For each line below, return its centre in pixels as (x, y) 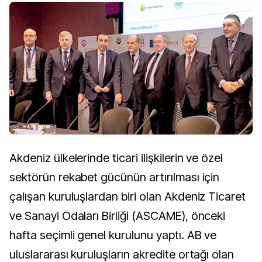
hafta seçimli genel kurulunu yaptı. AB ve (113, 235)
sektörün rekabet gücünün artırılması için (115, 177)
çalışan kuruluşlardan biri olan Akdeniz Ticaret (128, 197)
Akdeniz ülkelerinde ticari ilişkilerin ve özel (116, 158)
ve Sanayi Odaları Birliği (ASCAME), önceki (118, 216)
